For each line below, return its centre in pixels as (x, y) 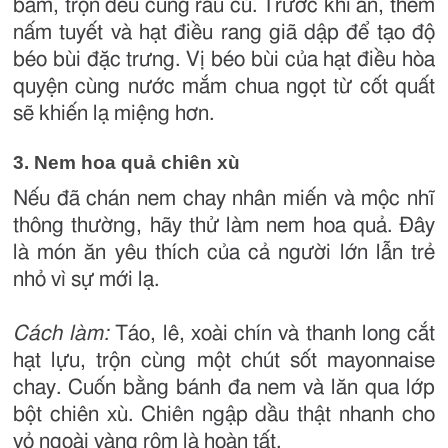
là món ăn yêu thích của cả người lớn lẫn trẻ (224, 252)
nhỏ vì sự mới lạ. (86, 279)
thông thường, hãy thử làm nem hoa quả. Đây (224, 225)
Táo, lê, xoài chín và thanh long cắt (272, 333)
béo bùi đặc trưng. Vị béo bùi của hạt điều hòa (224, 59)
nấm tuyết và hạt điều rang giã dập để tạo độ (224, 32)
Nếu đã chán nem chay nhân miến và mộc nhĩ (224, 198)
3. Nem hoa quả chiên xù (126, 162)
